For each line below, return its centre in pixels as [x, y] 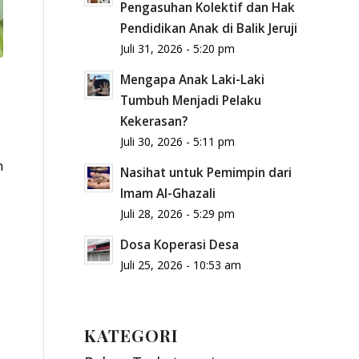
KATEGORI [131, 335]
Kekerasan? [154, 121]
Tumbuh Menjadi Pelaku [191, 100]
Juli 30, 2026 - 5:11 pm [178, 141]
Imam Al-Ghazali [168, 193]
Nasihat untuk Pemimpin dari [206, 172]
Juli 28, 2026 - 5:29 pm [178, 214]
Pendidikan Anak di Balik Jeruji [209, 28]
